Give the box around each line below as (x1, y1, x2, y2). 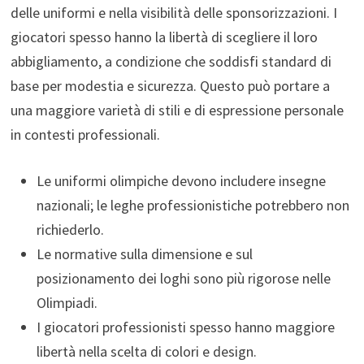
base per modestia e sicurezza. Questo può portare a (10, 76, 330, 95)
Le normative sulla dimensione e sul (36, 244, 253, 263)
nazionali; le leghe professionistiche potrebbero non (36, 195, 349, 214)
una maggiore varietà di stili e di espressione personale (10, 100, 344, 119)
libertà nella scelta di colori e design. (36, 341, 257, 361)
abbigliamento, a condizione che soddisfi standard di (10, 51, 331, 71)
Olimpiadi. (36, 292, 97, 312)
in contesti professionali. (10, 124, 160, 144)
